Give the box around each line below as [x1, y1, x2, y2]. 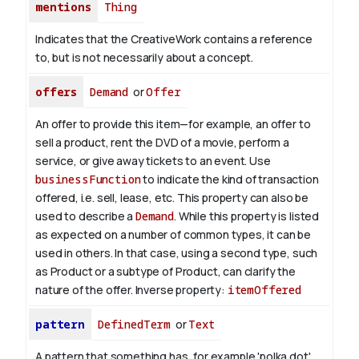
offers [35, 84, 78, 100]
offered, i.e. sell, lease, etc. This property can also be [35, 190, 309, 206]
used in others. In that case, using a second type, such [35, 245, 318, 261]
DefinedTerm [97, 317, 171, 333]
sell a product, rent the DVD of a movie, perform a [35, 135, 289, 151]
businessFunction [35, 171, 141, 188]
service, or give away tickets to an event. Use [35, 153, 271, 169]
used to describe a [35, 208, 135, 224]
